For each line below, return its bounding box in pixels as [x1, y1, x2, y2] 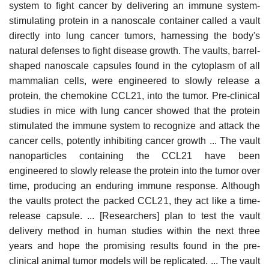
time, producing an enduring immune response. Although [9, 180, 260, 191]
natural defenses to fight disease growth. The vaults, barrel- [9, 45, 260, 56]
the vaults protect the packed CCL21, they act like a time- [9, 195, 260, 206]
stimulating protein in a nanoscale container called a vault [9, 15, 260, 26]
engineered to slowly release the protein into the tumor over [9, 165, 260, 176]
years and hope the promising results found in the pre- [9, 240, 260, 251]
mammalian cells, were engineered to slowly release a [9, 75, 260, 86]
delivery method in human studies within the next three [9, 225, 260, 236]
